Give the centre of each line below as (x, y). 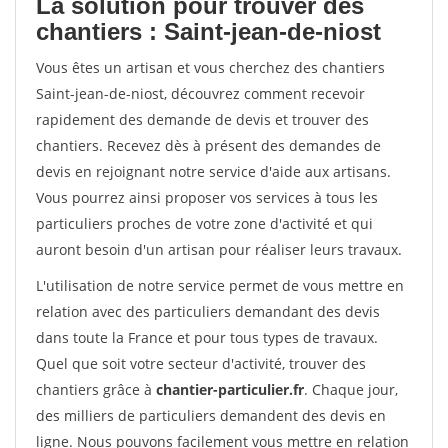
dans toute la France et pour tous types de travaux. (207, 337)
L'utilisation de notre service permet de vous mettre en (220, 285)
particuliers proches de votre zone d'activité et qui (204, 223)
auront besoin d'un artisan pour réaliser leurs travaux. (219, 249)
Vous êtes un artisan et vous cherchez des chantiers (210, 67)
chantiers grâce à (96, 389)
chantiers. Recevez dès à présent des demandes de (208, 145)
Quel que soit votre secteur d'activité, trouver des (201, 363)
